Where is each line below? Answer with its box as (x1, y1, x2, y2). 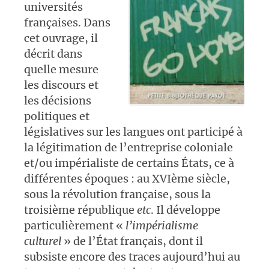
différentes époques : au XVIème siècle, (24, 171, 230, 186)
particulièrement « (24, 218, 125, 232)
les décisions (24, 93, 91, 107)
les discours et (24, 77, 98, 92)
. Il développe (151, 202, 220, 217)
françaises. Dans (24, 15, 110, 29)
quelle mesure (24, 62, 98, 76)
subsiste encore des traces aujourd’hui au (24, 249, 240, 264)
